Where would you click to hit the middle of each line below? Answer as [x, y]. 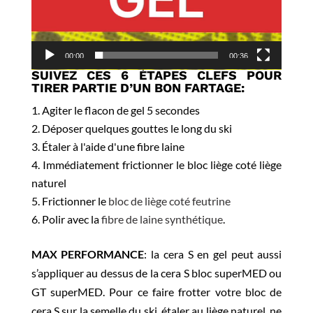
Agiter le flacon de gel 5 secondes [121, 110]
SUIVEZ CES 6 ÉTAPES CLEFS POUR [156, 75]
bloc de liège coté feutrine [169, 201]
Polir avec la [71, 219]
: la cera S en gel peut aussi [213, 254]
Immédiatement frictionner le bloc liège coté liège [162, 165]
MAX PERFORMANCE [88, 254]
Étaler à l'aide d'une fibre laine [113, 147]
